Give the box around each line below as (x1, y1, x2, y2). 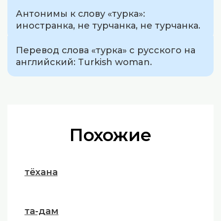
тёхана (24, 166, 58, 178)
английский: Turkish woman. (16, 57, 152, 68)
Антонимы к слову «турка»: (16, 8, 146, 19)
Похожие (70, 124, 151, 146)
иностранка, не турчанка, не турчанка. (16, 20, 201, 31)
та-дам (24, 205, 59, 217)
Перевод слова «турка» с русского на (16, 45, 196, 56)
